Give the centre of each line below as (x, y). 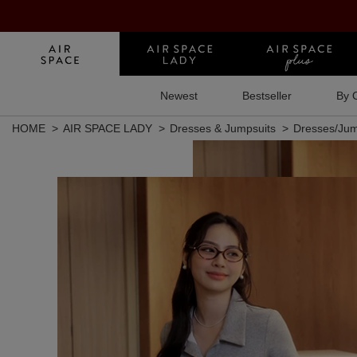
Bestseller (267, 96)
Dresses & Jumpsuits (223, 128)
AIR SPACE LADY (108, 128)
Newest (178, 96)
